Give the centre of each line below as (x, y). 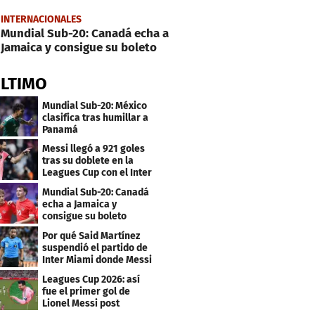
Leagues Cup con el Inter (97, 173)
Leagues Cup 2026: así (91, 279)
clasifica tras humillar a (96, 117)
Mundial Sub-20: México (95, 105)
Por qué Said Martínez (91, 236)
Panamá (60, 129)
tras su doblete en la (88, 161)
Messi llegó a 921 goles (94, 149)
